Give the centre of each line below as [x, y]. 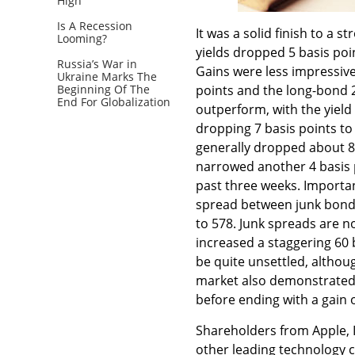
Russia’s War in [97, 63]
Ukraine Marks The [107, 76]
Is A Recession [95, 25]
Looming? [82, 38]
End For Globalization [114, 101]
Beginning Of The [103, 89]
